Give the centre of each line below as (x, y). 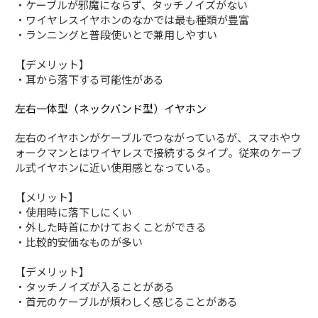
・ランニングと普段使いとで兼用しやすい (116, 34)
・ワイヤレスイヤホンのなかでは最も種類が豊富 (132, 19)
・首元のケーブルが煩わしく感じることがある (127, 301)
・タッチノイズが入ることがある (95, 286)
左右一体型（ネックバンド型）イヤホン (111, 108)
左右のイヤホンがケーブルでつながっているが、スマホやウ (158, 137)
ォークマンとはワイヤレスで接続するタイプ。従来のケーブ (159, 152)
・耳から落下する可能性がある (90, 79)
